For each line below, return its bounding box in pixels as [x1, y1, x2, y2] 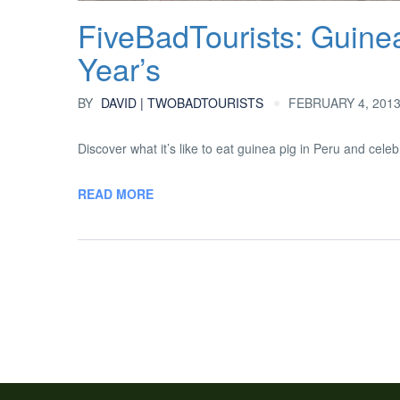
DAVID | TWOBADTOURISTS [97, 94, 263, 112]
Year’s [78, 46, 161, 90]
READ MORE [78, 185, 154, 203]
